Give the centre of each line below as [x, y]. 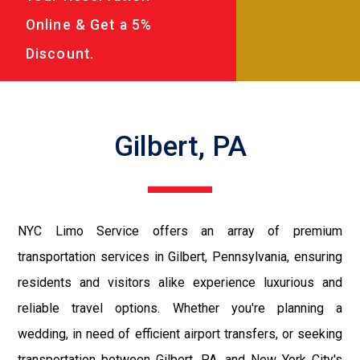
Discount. [60, 53]
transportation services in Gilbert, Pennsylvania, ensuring [180, 256]
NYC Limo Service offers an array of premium [180, 231]
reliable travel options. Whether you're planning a [180, 308]
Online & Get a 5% [89, 25]
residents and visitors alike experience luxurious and [180, 282]
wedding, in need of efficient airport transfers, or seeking [180, 333]
